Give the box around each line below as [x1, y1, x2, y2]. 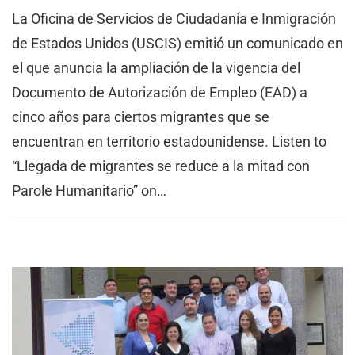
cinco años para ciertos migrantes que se [12, 108, 269, 125]
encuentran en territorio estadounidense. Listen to [12, 132, 326, 150]
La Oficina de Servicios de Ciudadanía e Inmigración [12, 10, 336, 27]
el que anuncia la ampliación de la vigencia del [12, 59, 300, 76]
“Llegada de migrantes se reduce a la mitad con [12, 157, 310, 174]
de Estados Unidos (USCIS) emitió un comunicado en [12, 34, 343, 52]
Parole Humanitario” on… [12, 181, 166, 199]
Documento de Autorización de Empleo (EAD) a [12, 83, 307, 101]
